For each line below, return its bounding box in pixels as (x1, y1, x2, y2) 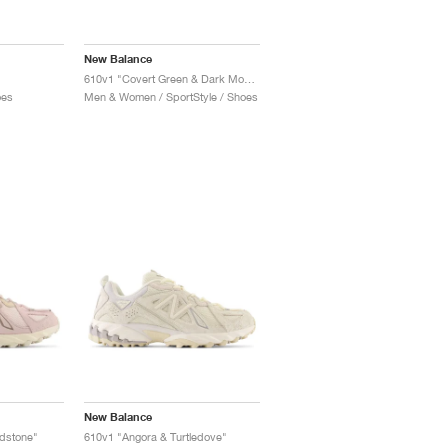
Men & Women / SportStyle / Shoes (84, 90, 259, 104)
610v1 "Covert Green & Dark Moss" (244, 72, 256, 86)
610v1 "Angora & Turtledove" (84, 430, 228, 444)
